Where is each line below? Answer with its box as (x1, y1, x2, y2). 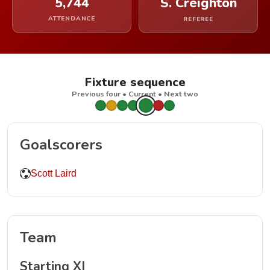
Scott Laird (31, 168, 77, 178)
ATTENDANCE (48, 14, 95, 23)
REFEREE (183, 15, 213, 24)
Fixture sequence (84, 74, 186, 90)
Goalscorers (20, 135, 102, 154)
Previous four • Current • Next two (72, 89, 198, 99)
